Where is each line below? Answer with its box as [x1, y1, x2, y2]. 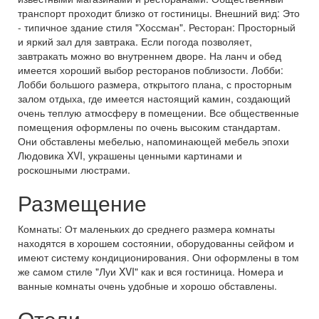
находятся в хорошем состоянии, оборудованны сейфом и [18, 236, 294, 250]
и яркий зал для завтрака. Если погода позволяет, [18, 34, 252, 48]
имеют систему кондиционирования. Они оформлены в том [18, 250, 299, 264]
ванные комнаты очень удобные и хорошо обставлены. [18, 278, 277, 293]
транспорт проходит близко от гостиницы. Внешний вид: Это [18, 6, 300, 20]
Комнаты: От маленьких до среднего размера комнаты [18, 221, 275, 236]
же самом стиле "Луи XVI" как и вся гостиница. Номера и [18, 264, 283, 278]
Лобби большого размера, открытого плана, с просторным [18, 77, 292, 91]
